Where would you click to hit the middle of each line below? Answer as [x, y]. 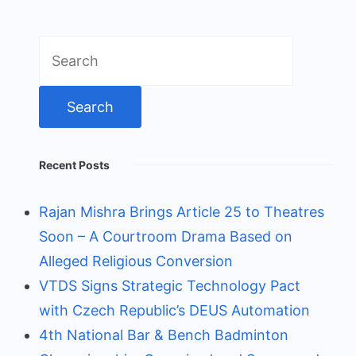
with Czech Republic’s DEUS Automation [174, 311]
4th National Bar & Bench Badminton [164, 335]
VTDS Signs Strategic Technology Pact [170, 286]
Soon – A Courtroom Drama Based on [166, 237]
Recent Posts [74, 165]
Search [62, 48]
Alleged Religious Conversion [136, 261]
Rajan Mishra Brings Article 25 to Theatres [182, 212]
